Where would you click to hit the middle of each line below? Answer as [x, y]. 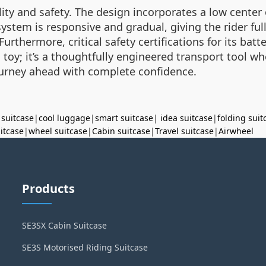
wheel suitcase [58, 131]
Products [49, 188]
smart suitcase [124, 118]
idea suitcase [186, 118]
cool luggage [64, 118]
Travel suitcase [184, 131]
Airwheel [236, 131]
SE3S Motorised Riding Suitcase [85, 247]
